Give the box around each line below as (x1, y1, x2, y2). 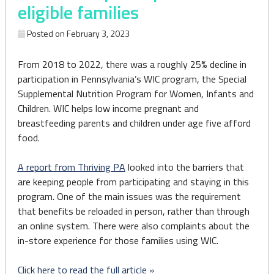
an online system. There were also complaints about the (17, 218, 250, 233)
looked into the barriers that (125, 160, 244, 174)
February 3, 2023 (66, 27, 130, 40)
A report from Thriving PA (17, 160, 125, 174)
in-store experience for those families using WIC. (17, 233, 218, 248)
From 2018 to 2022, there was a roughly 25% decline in (17, 57, 246, 72)
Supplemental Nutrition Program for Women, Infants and (17, 86, 254, 101)
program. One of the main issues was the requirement (17, 189, 241, 204)
